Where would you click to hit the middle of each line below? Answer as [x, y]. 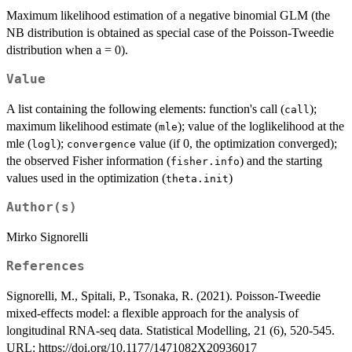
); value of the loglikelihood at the [261, 126]
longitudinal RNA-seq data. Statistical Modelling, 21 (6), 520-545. [170, 330]
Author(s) [42, 207]
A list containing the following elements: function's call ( [145, 108]
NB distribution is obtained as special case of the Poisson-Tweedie [170, 32]
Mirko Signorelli [47, 236]
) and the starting [281, 160]
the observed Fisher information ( [88, 160]
